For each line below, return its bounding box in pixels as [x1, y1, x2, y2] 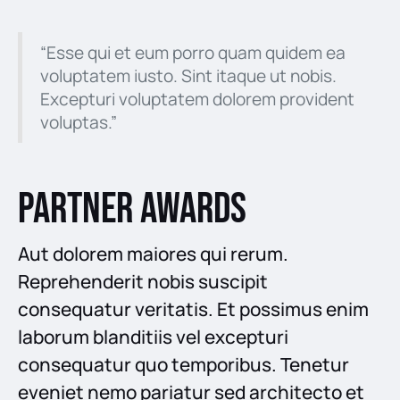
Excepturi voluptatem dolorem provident [40, 87, 354, 111]
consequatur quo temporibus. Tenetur [18, 351, 349, 377]
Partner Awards [18, 183, 246, 235]
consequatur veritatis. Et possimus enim [18, 296, 369, 321]
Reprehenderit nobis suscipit [18, 268, 268, 294]
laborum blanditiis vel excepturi [18, 323, 288, 349]
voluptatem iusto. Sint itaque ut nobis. [40, 63, 337, 87]
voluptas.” [40, 110, 117, 134]
